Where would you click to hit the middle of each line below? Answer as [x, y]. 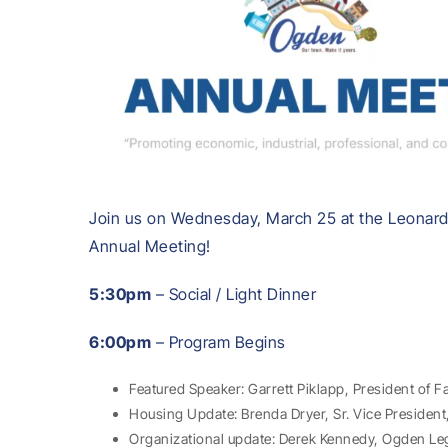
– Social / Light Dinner [233, 293]
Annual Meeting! [150, 245]
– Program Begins [218, 341]
